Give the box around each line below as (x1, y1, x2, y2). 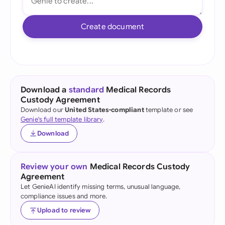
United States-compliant (65, 105, 144, 114)
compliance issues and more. (21, 192, 107, 200)
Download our (21, 105, 65, 114)
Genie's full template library (21, 115, 103, 124)
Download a (21, 85, 69, 95)
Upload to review (37, 206, 91, 214)
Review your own (21, 162, 88, 172)
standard (68, 85, 104, 95)
